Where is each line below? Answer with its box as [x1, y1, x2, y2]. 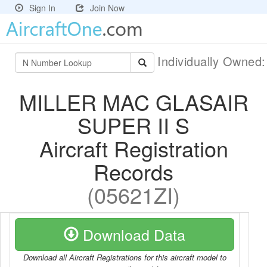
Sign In [29, 2, 55, 14]
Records [94, 156, 173, 187]
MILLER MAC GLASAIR [18, 86, 249, 117]
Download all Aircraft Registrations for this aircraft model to [23, 252, 226, 263]
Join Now [90, 2, 125, 14]
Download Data [79, 223, 185, 245]
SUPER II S [77, 110, 190, 140]
